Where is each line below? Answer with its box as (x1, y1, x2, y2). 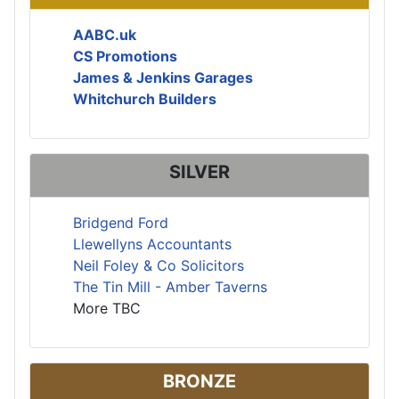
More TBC (73, 298, 141, 317)
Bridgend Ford (73, 213, 168, 232)
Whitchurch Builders (73, 89, 216, 108)
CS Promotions (73, 46, 177, 65)
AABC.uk (73, 25, 136, 44)
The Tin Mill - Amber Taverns (73, 277, 267, 296)
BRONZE (163, 370, 236, 392)
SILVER (169, 160, 230, 183)
